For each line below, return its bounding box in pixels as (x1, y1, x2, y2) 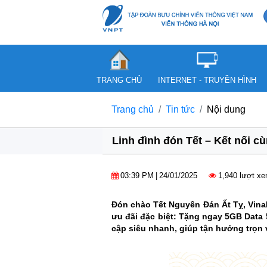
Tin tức (166, 104, 195, 114)
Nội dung (207, 104, 246, 114)
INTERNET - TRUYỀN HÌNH (158, 76, 256, 85)
